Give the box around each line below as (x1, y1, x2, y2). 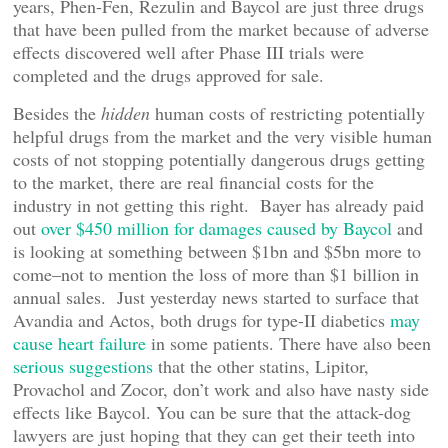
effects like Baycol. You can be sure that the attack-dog (13, 400, 411, 424)
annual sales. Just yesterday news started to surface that (13, 285, 419, 309)
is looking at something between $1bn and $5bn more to (13, 239, 421, 263)
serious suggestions (13, 354, 158, 378)
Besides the (13, 101, 101, 125)
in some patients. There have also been (151, 331, 431, 355)
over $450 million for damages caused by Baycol (36, 216, 397, 240)
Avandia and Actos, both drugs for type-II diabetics (13, 308, 390, 332)
